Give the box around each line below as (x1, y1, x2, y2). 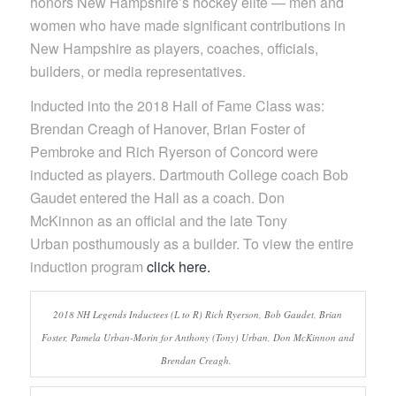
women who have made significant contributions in (29, 14, 346, 35)
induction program (29, 256, 147, 278)
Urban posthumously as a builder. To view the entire (29, 233, 354, 255)
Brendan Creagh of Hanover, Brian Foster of (29, 118, 305, 140)
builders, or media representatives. (29, 60, 246, 81)
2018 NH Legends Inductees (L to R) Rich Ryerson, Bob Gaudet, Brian (53, 307, 343, 321)
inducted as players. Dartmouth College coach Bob (29, 164, 348, 186)
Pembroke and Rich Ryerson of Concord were (29, 141, 318, 163)
